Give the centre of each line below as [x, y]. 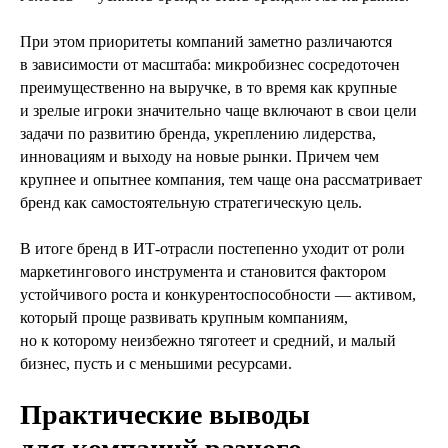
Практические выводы [165, 415]
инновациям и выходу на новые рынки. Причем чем [199, 157]
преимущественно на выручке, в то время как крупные [208, 88]
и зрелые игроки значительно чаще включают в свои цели [218, 111]
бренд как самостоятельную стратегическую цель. [191, 203]
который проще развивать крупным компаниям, [184, 318]
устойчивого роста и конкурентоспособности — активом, [218, 295]
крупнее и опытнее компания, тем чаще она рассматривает [221, 180]
